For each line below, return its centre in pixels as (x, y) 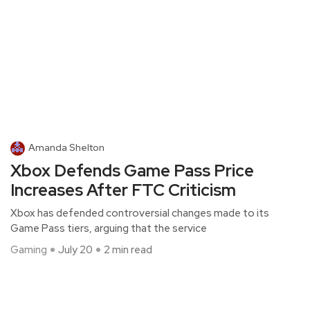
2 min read (128, 249)
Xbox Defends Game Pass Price (132, 170)
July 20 (75, 249)
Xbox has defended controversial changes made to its (140, 213)
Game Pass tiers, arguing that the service (109, 228)
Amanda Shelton (66, 147)
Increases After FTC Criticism (123, 190)
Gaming (29, 249)
